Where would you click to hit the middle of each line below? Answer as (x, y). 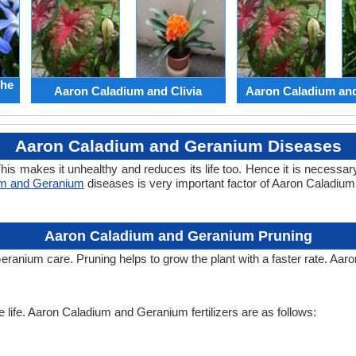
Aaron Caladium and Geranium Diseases (178, 146)
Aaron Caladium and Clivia (128, 91)
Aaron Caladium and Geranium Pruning (178, 236)
